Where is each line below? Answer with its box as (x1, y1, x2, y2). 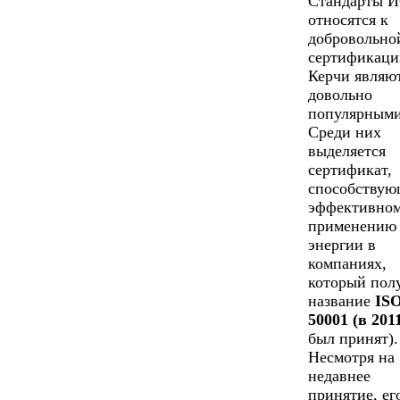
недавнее (308, 366, 371, 385)
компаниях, (308, 254, 387, 272)
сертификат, (308, 160, 392, 179)
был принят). (308, 329, 398, 347)
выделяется (308, 141, 386, 160)
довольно (308, 85, 372, 104)
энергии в (308, 235, 376, 254)
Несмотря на (308, 347, 395, 366)
